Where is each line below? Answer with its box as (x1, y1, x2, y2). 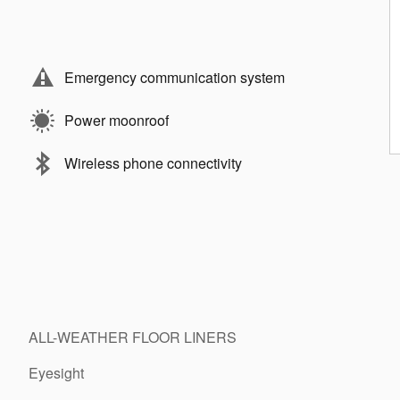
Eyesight (29, 362, 84, 383)
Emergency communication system (64, 66, 285, 87)
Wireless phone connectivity (64, 152, 242, 173)
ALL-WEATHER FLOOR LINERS (29, 326, 237, 347)
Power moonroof (64, 109, 169, 130)
